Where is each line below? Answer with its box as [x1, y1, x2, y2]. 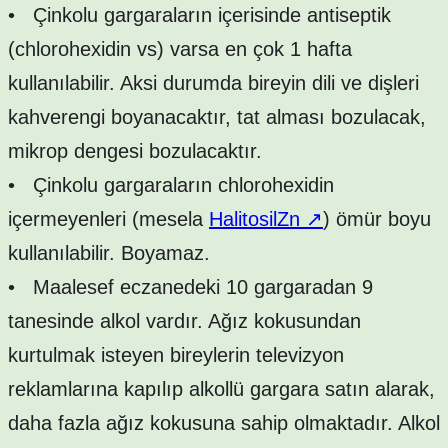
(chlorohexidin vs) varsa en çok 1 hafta [8, 37, 352, 60]
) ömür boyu [323, 207, 431, 230]
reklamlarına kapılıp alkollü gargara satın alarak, [8, 377, 435, 400]
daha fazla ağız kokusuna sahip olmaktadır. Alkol [8, 411, 440, 434]
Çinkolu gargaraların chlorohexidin [15, 173, 334, 196]
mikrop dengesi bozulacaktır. [8, 139, 262, 162]
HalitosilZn [209, 207, 306, 230]
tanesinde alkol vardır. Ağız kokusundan [8, 309, 361, 332]
